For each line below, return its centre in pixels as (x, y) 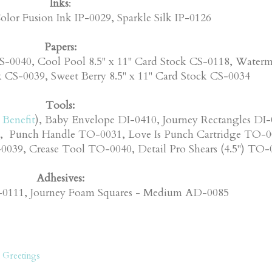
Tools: (60, 105)
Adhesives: (60, 178)
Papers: (60, 47)
